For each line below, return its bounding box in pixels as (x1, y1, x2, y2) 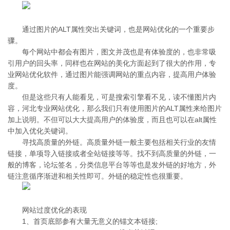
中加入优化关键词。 (8, 127, 72, 135)
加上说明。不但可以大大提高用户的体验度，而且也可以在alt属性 (8, 116, 217, 124)
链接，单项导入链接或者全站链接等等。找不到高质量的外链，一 (8, 149, 216, 158)
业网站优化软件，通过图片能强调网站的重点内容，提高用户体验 (8, 70, 216, 79)
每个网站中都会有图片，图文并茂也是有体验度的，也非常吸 (22, 48, 216, 56)
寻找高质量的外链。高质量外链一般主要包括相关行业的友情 (22, 138, 216, 146)
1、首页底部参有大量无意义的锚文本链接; (22, 217, 158, 225)
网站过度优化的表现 (22, 206, 87, 214)
